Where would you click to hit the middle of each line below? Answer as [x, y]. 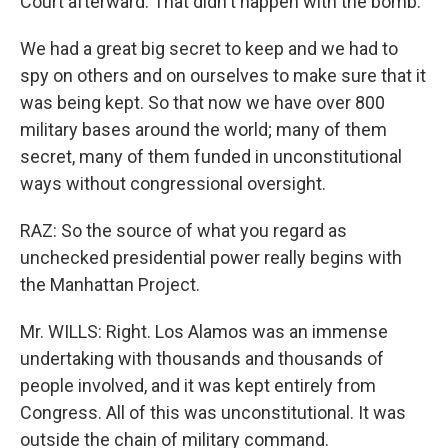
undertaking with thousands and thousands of [202, 358]
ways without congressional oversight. [173, 183]
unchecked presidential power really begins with [211, 257]
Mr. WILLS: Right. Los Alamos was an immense [204, 331]
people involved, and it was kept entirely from [198, 385]
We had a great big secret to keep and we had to [209, 48]
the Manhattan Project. [110, 284]
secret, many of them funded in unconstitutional [211, 156]
